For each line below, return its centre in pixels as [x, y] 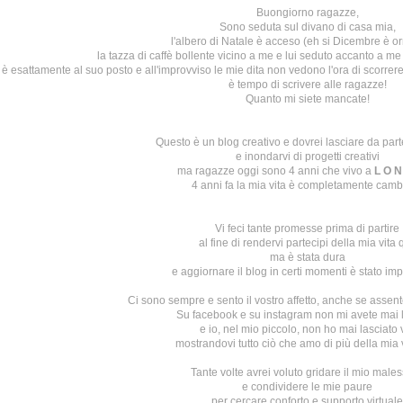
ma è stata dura [307, 257]
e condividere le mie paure [307, 387]
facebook [216, 315]
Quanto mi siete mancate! [307, 99]
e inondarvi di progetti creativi [307, 157]
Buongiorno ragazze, [307, 13]
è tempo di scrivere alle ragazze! [307, 85]
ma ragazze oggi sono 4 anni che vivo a [276, 171]
